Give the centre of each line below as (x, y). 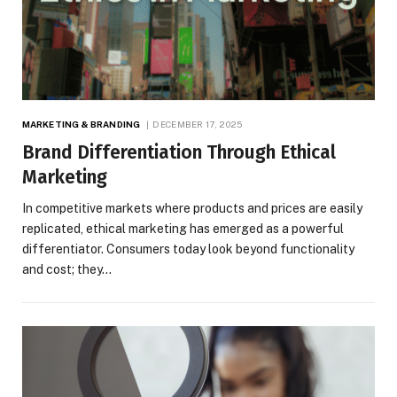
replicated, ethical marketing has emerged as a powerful (183, 229)
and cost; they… (67, 270)
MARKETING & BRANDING (81, 125)
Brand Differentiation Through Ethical (179, 153)
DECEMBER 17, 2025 (198, 125)
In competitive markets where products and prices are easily (192, 209)
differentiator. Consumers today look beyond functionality (188, 249)
